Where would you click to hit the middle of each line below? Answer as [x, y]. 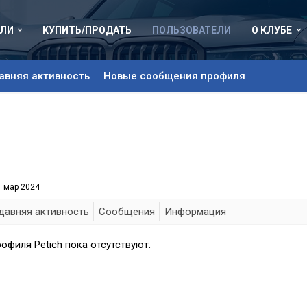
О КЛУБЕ [272, 30]
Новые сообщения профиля [174, 76]
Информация [195, 212]
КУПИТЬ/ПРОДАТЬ [87, 30]
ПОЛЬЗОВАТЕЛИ [192, 30]
